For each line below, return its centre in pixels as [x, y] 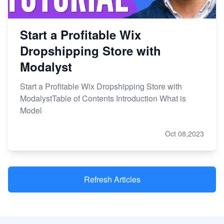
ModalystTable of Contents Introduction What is [103, 98]
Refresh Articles [112, 179]
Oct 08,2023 [184, 133]
